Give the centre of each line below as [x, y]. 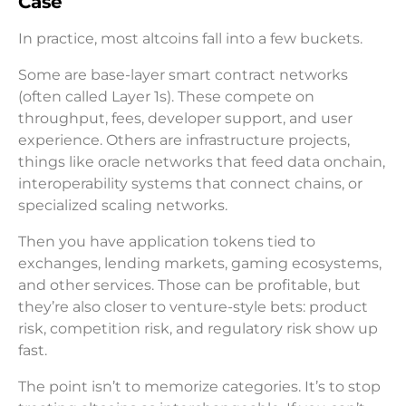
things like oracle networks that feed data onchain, [202, 162]
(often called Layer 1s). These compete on [166, 97]
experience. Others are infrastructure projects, [184, 140]
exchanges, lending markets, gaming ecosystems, [200, 264]
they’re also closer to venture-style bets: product [193, 307]
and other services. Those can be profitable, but [189, 285]
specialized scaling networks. [123, 206]
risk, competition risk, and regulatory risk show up [198, 329]
